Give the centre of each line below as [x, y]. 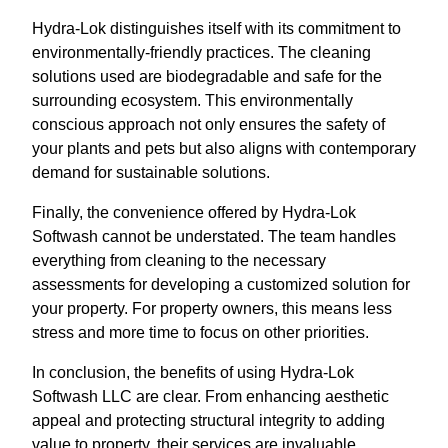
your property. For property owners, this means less [212, 308]
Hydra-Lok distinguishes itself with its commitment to [216, 28]
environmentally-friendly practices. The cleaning [201, 52]
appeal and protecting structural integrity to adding [208, 420]
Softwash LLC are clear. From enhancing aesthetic [210, 396]
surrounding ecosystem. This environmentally [192, 100]
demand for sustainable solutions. [151, 172]
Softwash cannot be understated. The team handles [214, 236]
